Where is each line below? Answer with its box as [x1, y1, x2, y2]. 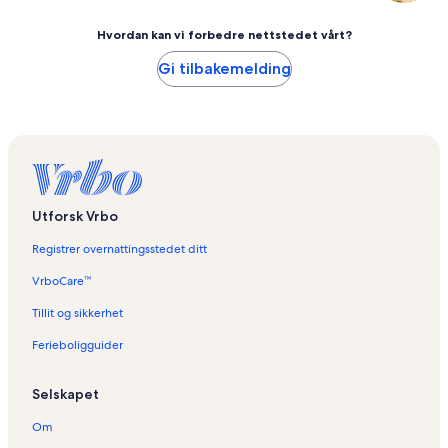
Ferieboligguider [32, 337, 123, 354]
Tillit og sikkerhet [32, 305, 123, 322]
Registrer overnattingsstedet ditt [32, 241, 207, 258]
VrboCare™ [32, 273, 91, 290]
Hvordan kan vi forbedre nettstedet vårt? [96, 27, 352, 43]
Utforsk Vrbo [32, 207, 118, 226]
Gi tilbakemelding [157, 59, 291, 79]
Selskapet [32, 385, 99, 404]
